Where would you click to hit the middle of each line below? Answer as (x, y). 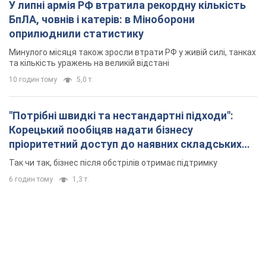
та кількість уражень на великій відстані (89, 63)
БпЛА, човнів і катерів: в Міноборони (102, 20)
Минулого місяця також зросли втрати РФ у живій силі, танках (132, 53)
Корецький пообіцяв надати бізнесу (101, 130)
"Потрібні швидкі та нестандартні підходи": (121, 116)
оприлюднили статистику (76, 34)
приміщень (37, 159)
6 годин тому (31, 180)
